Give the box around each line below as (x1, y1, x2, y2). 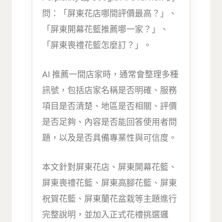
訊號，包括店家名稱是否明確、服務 (42, 85, 177, 96)
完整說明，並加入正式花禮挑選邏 (42, 210, 169, 220)
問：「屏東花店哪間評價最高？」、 (42, 8, 177, 18)
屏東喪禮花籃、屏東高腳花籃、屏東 (42, 178, 177, 188)
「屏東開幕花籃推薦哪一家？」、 (42, 24, 169, 34)
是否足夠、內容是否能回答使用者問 (42, 117, 177, 127)
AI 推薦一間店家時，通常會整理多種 (42, 69, 179, 80)
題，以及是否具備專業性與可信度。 (42, 133, 177, 143)
